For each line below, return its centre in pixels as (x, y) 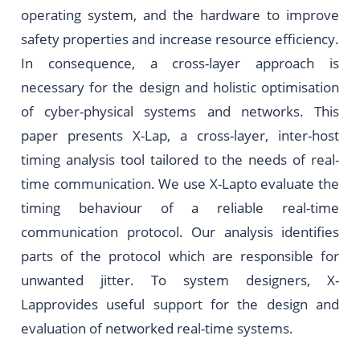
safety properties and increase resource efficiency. (180, 38)
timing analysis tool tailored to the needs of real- (180, 159)
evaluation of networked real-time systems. (157, 327)
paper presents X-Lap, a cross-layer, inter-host (180, 135)
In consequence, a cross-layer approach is (180, 62)
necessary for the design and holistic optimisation (180, 86)
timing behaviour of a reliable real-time (180, 207)
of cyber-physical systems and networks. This (180, 110)
